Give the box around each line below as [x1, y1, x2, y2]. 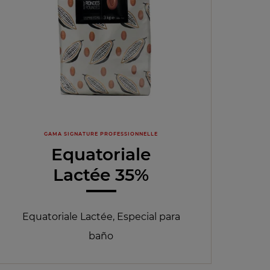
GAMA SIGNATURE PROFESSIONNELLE [44, 131, 159, 137]
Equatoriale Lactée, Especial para [22, 211, 180, 223]
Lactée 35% [53, 164, 149, 185]
